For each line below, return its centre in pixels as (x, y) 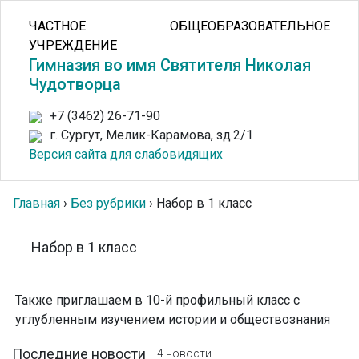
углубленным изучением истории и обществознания (173, 319)
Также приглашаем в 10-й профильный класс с (157, 300)
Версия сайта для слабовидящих (126, 154)
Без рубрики (108, 203)
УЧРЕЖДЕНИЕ (73, 45)
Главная (36, 203)
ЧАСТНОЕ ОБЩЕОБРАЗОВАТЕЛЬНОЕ (179, 26)
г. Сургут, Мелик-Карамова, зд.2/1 (151, 135)
